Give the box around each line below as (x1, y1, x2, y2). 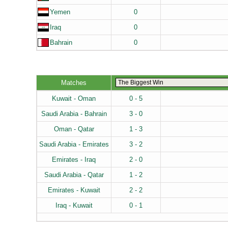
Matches (61, 79, 87, 87)
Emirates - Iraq (52, 156, 96, 163)
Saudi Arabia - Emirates (39, 140, 109, 148)
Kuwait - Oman (52, 95, 96, 102)
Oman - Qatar (53, 125, 94, 133)
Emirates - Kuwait (47, 186, 100, 194)
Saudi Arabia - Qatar (44, 171, 104, 179)
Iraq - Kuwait (55, 202, 93, 209)
